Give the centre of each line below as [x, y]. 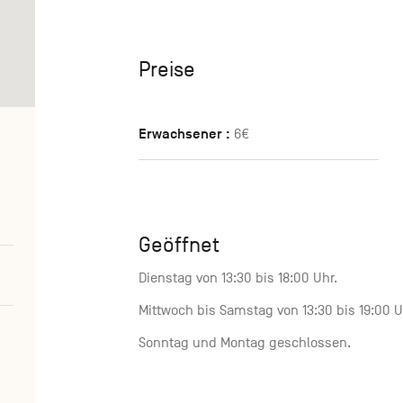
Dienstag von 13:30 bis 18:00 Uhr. [238, 278]
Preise [167, 70]
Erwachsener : [184, 134]
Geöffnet [179, 245]
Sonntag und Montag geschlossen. [245, 343]
